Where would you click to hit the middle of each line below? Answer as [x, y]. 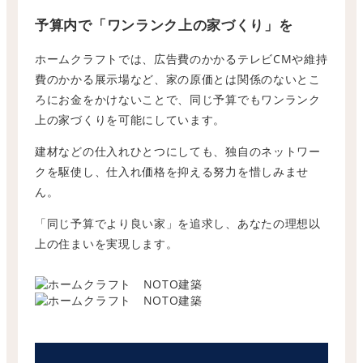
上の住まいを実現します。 [107, 244]
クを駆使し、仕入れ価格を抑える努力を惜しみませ [172, 172]
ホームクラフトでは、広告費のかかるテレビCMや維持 [181, 59]
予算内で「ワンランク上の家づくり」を [164, 25]
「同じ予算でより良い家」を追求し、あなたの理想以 [178, 224]
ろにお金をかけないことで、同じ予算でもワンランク [178, 100]
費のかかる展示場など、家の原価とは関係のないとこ [178, 79]
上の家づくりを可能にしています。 [130, 120]
